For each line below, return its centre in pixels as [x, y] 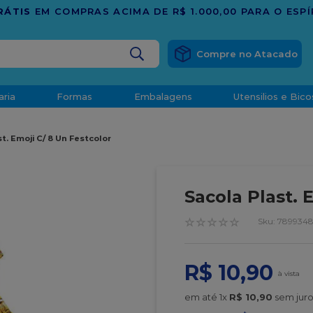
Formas [74, 96]
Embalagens [163, 96]
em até [202, 297]
